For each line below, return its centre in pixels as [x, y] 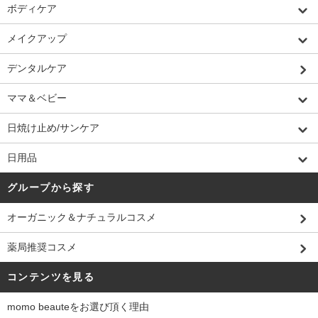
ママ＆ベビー [37, 98]
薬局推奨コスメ [42, 247]
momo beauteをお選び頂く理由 [78, 307]
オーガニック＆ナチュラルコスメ [82, 218]
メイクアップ [37, 39]
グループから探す [51, 188]
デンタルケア [37, 68]
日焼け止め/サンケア [53, 128]
